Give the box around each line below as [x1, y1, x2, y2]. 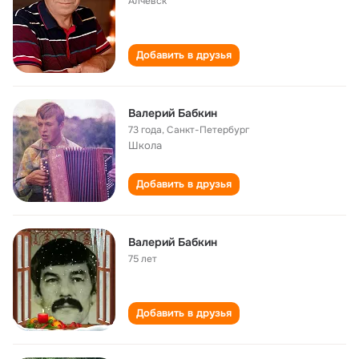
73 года [128, 123, 162, 136]
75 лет [128, 252, 157, 265]
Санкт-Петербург [167, 123, 249, 136]
